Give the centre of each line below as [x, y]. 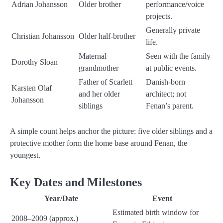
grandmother [99, 68]
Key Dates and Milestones [76, 182]
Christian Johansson [43, 36]
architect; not [166, 94]
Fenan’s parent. [170, 106]
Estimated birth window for [156, 212]
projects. [159, 16]
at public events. [171, 68]
